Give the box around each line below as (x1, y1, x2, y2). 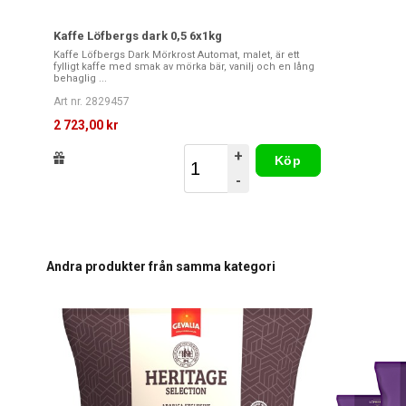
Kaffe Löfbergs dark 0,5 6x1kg (53, 29, 222, 43)
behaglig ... (53, 72, 107, 85)
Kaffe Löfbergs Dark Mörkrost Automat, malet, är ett (53, 49, 299, 62)
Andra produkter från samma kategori (46, 259, 275, 275)
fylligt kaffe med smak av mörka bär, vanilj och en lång (53, 61, 314, 73)
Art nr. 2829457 (53, 95, 130, 109)
